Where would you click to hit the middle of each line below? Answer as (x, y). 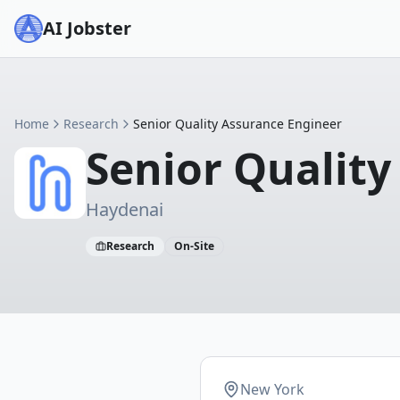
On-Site (194, 246)
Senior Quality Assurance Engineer (237, 124)
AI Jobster (87, 28)
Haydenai (125, 209)
